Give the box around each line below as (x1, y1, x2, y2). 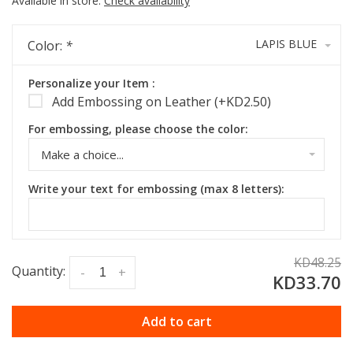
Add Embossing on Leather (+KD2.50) (52, 93, 271, 110)
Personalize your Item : (28, 76, 155, 91)
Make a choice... (41, 147, 124, 162)
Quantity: (12, 262, 65, 280)
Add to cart (141, 313, 212, 330)
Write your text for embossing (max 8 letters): (28, 181, 284, 196)
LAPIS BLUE (255, 36, 317, 51)
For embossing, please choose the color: (28, 121, 248, 136)
